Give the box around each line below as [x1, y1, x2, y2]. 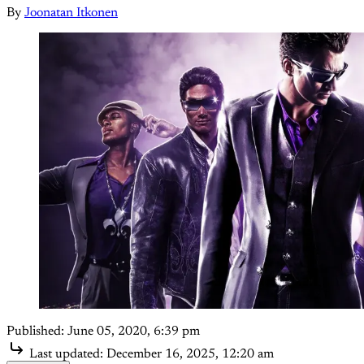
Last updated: [29, 348, 103, 362]
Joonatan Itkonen [24, 6, 118, 20]
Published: [6, 325, 64, 339]
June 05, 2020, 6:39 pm [67, 325, 200, 339]
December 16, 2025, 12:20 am [106, 348, 274, 362]
